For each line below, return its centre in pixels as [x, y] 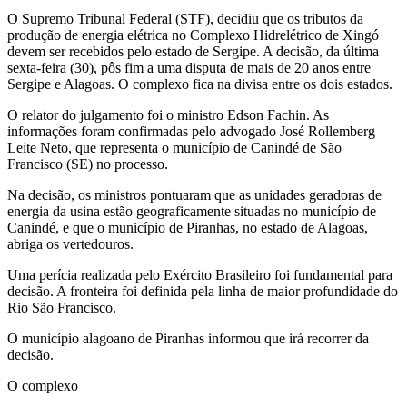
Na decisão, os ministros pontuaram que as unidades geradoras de [194, 194]
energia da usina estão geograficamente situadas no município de [192, 211]
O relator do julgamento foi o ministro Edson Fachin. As [168, 114]
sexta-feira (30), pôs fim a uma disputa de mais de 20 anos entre [189, 67]
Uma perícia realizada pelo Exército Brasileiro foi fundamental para [200, 274]
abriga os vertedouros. [70, 243]
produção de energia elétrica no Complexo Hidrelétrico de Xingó [193, 35]
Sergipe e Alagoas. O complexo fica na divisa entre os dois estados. [200, 84]
